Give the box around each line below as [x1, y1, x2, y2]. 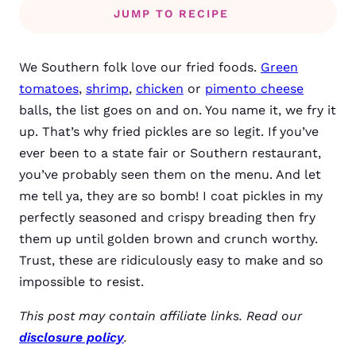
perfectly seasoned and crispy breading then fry [19, 210, 315, 225]
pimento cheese [205, 81, 304, 96]
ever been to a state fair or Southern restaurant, [19, 145, 321, 161]
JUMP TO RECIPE [114, 7, 229, 20]
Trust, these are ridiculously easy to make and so [19, 253, 323, 268]
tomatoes [19, 81, 79, 96]
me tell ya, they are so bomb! [19, 188, 199, 203]
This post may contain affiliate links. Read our [19, 308, 302, 323]
